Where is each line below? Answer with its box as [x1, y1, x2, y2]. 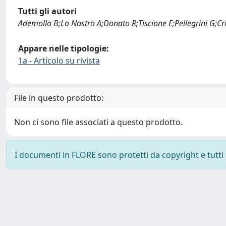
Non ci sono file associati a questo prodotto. [14, 117, 183, 128]
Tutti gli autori [18, 6, 77, 17]
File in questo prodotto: [14, 92, 103, 103]
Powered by [4, 210, 52, 221]
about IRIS [85, 210, 128, 221]
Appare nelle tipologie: [18, 43, 109, 54]
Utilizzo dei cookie [144, 210, 217, 221]
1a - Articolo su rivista [18, 55, 100, 66]
